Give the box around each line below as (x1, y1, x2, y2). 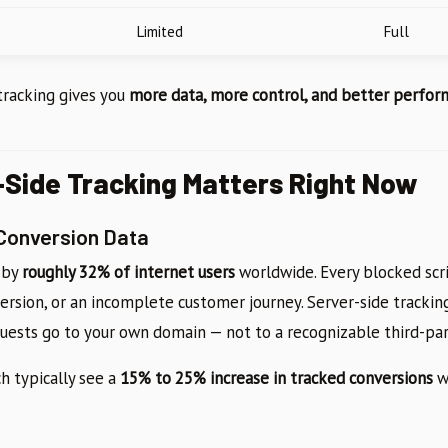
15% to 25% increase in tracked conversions (120, 367, 433, 390)
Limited (136, 22, 183, 42)
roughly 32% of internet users (22, 261, 235, 284)
